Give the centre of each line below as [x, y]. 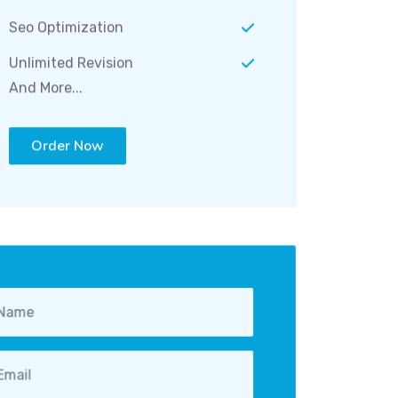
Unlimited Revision [71, 58]
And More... [45, 83]
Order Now [67, 141]
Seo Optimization [66, 22]
